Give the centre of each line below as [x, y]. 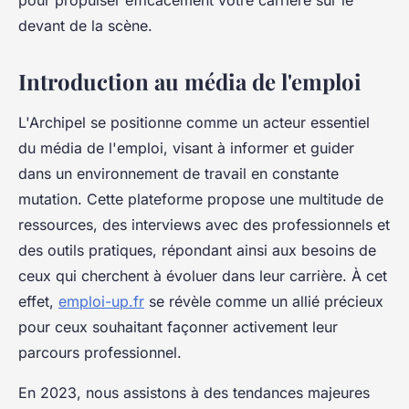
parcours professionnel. [100, 353]
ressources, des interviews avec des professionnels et [204, 225]
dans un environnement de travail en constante [178, 174]
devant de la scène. [85, 26]
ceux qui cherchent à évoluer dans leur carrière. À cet [203, 276]
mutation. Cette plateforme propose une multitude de [201, 199]
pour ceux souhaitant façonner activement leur [178, 327]
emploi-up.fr [101, 302]
